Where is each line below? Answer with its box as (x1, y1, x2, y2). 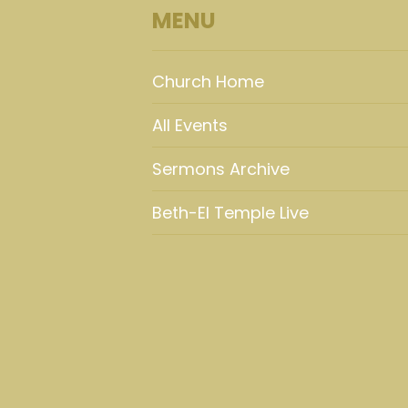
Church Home (152, 70, 264, 93)
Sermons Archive (152, 158, 290, 180)
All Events (152, 114, 228, 137)
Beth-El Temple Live (152, 201, 309, 224)
